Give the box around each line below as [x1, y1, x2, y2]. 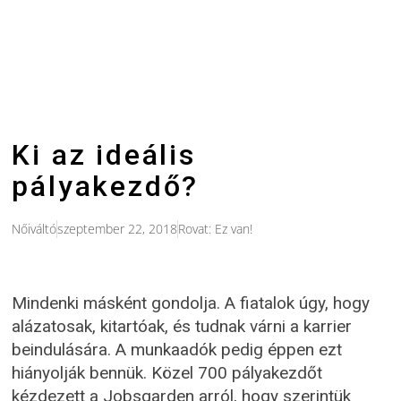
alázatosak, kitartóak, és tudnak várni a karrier [12, 315, 353, 337]
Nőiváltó [12, 219, 57, 237]
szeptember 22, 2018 [57, 219, 178, 237]
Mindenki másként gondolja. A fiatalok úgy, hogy [12, 292, 371, 313]
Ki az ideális [12, 137, 196, 172]
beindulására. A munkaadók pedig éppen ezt [12, 338, 343, 360]
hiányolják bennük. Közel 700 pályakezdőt [12, 362, 323, 383]
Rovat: [178, 219, 216, 237]
